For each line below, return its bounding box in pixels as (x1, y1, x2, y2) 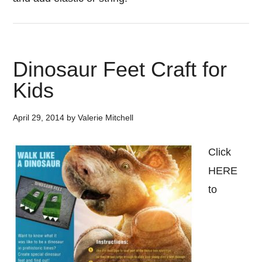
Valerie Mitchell (78, 113, 134, 122)
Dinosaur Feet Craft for (13, 57, 227, 81)
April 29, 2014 (13, 113, 65, 122)
